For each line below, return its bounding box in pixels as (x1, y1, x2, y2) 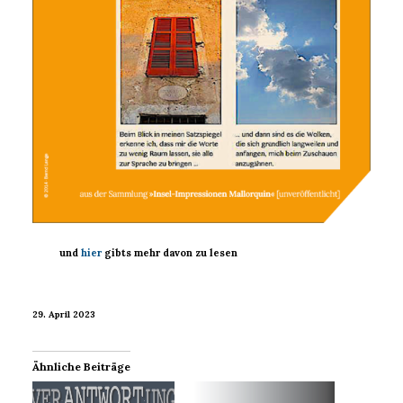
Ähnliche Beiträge (32, 360, 130, 374)
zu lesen (195, 246, 238, 260)
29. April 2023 (32, 308, 95, 320)
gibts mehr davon (104, 246, 196, 260)
